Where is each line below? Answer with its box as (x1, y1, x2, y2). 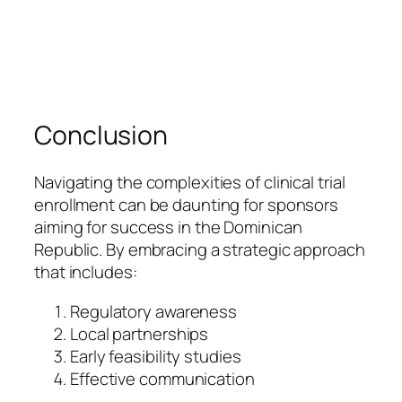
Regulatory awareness (70, 299, 237, 323)
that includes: (34, 260, 137, 284)
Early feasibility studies (70, 344, 241, 368)
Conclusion (34, 118, 168, 153)
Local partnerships (70, 321, 209, 345)
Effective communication (70, 366, 255, 390)
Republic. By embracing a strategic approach (34, 238, 365, 262)
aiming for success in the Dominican (34, 215, 302, 240)
